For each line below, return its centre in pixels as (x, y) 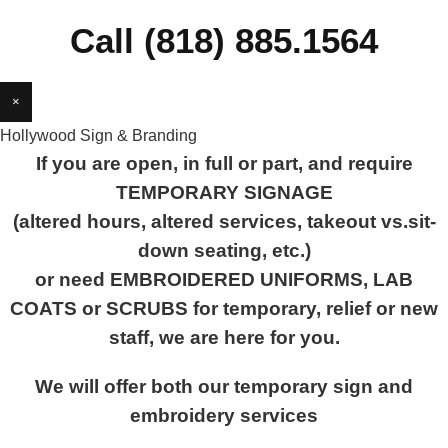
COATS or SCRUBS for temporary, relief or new (224, 308)
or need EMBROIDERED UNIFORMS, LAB (224, 279)
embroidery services (224, 415)
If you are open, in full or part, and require (224, 163)
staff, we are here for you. (224, 337)
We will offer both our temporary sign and (224, 386)
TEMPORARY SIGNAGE (224, 192)
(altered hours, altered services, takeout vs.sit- (224, 221)
